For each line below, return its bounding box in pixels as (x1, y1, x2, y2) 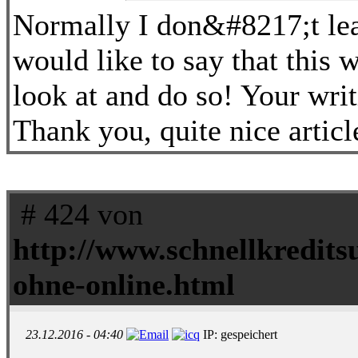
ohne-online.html (13, 267, 235, 301)
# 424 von (13, 197, 143, 231)
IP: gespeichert (200, 327, 277, 341)
